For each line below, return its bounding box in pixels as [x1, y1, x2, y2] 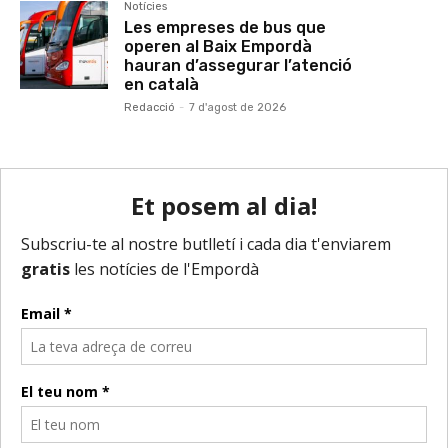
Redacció [124, 100, 176, 114]
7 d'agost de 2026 [189, 100, 287, 114]
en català [124, 74, 200, 94]
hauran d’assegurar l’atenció [124, 55, 353, 75]
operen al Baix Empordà [124, 36, 313, 56]
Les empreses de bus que [124, 17, 327, 37]
